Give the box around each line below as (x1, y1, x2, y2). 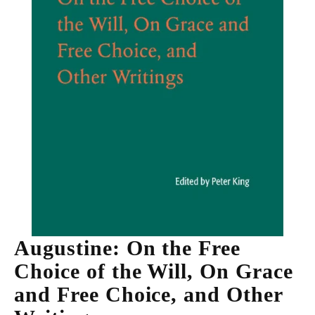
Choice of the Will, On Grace (14, 259, 293, 283)
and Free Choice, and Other (14, 283, 283, 307)
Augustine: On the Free (14, 236, 241, 260)
